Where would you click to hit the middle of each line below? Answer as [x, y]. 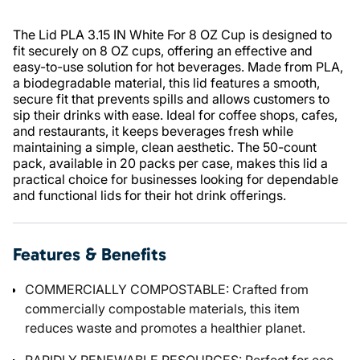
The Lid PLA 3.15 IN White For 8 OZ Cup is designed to [172, 35]
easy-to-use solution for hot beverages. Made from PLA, [178, 67]
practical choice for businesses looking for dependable [176, 179]
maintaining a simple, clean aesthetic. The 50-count [165, 147]
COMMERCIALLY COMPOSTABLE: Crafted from [167, 289]
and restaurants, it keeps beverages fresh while [153, 131]
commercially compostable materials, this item [162, 309]
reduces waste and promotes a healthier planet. [165, 328]
